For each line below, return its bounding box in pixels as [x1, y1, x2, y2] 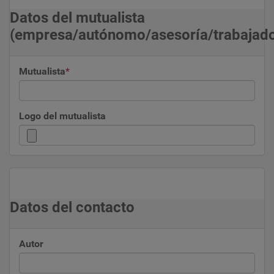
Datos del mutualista [10, 9, 145, 26]
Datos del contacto [10, 199, 135, 216]
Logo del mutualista [19, 110, 106, 122]
